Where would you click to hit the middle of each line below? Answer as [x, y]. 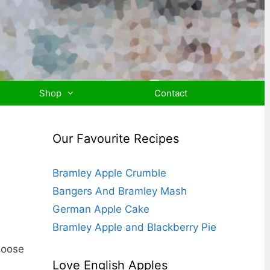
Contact [171, 93]
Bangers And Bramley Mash [120, 191]
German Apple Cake [101, 209]
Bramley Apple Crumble [110, 173]
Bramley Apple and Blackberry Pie [135, 227]
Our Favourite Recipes [116, 139]
